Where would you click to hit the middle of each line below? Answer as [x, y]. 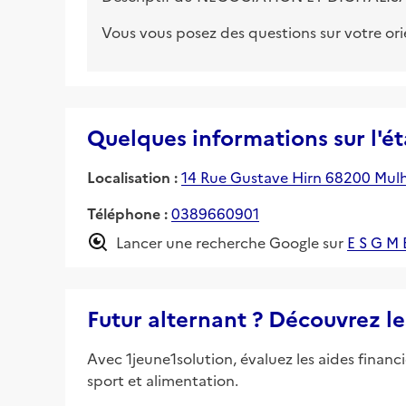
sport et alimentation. [163, 379]
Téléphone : [127, 213]
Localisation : [132, 176]
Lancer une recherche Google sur [230, 242]
